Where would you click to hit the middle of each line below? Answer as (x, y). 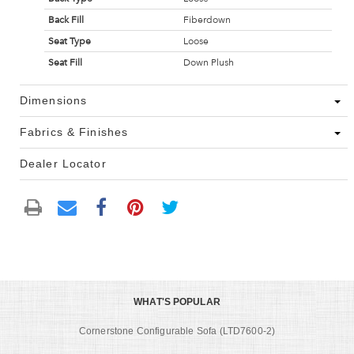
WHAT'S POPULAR (177, 301)
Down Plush (208, 63)
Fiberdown (207, 20)
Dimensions (54, 101)
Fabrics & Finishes (74, 132)
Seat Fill (65, 63)
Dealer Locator (63, 164)
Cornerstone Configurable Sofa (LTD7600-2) (177, 331)
